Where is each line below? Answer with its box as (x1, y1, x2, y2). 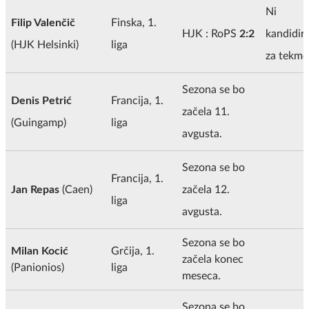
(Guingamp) (11, 117, 66, 128)
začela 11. (182, 106, 230, 117)
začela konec (182, 253, 243, 265)
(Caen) (62, 183, 92, 195)
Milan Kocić (11, 245, 68, 257)
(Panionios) (11, 261, 64, 273)
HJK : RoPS (182, 28, 239, 39)
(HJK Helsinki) (11, 39, 79, 50)
